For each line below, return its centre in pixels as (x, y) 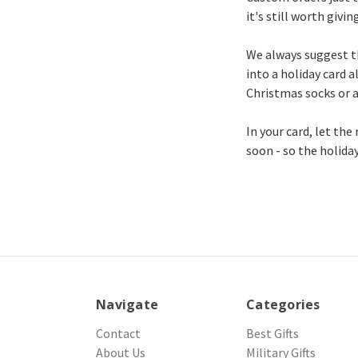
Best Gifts (272, 333)
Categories (283, 304)
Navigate (127, 304)
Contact (118, 333)
